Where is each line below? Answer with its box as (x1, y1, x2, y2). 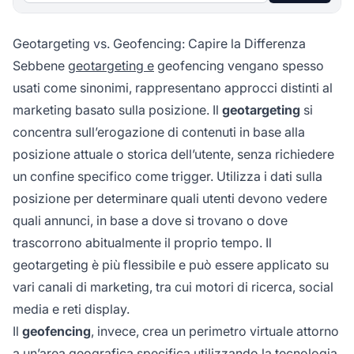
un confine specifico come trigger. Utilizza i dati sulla (13, 168, 322, 185)
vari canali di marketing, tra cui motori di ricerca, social (13, 279, 333, 296)
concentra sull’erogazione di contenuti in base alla (13, 124, 305, 141)
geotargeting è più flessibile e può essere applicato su (13, 257, 329, 273)
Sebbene (13, 58, 68, 74)
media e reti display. (13, 301, 130, 318)
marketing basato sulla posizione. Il (13, 102, 222, 119)
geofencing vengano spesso (154, 58, 324, 74)
